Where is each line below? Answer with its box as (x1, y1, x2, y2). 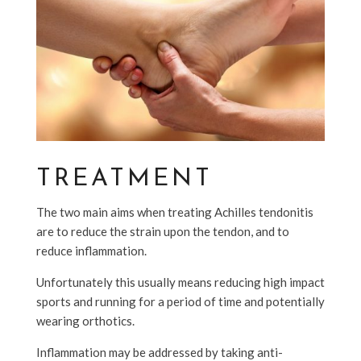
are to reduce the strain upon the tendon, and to (35, 223, 289, 239)
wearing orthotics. (35, 313, 135, 328)
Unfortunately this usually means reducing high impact (35, 274, 325, 289)
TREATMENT (35, 166, 213, 192)
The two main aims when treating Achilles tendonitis (35, 204, 313, 219)
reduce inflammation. (35, 243, 147, 258)
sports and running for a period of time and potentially (35, 293, 325, 309)
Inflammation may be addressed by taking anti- (35, 344, 283, 359)
